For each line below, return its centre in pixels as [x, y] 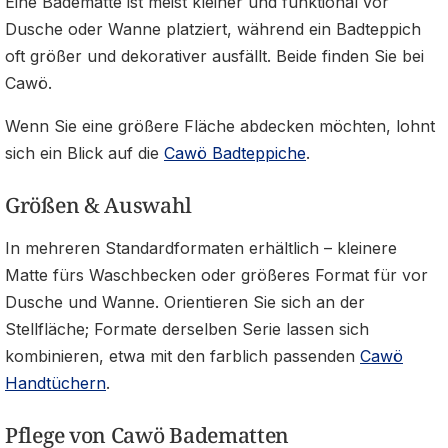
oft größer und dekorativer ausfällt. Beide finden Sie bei [214, 55]
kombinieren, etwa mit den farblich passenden [182, 355]
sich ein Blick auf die [84, 152]
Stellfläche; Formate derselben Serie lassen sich [187, 328]
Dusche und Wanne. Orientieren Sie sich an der [185, 301]
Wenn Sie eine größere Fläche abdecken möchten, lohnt [220, 125]
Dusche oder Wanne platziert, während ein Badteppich [213, 28]
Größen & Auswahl [99, 204]
